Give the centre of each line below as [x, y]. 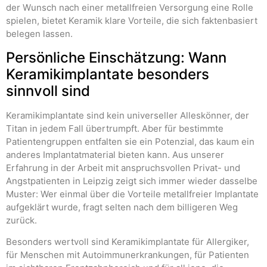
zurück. [21, 220]
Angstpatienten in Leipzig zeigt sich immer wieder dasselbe [132, 181]
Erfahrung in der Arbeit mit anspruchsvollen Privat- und [123, 167]
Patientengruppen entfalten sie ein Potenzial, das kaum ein [130, 141]
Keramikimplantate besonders [108, 74]
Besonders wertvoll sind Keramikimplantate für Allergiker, [128, 242]
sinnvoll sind [48, 91]
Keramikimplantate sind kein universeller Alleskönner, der [128, 115]
